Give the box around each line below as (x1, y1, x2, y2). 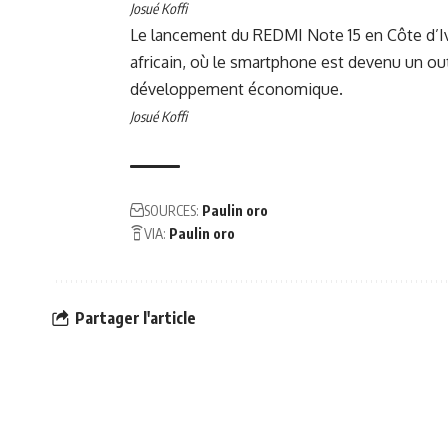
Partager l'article (75, 307, 196, 328)
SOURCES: (144, 202, 199, 220)
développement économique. (130, 79, 343, 100)
